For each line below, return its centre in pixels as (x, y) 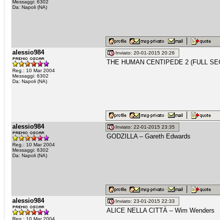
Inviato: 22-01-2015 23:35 (147, 127)
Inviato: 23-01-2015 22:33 (147, 201)
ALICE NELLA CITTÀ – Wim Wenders (161, 210)
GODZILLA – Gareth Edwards (149, 136)
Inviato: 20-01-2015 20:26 (147, 53)
